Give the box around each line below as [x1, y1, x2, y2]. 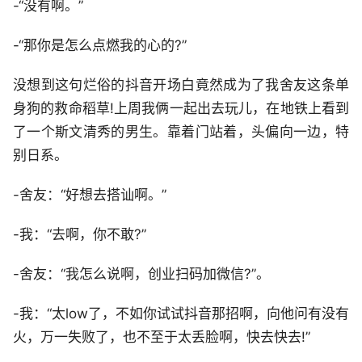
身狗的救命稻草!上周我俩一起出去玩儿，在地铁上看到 [13, 99, 349, 116]
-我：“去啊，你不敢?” [13, 225, 146, 242]
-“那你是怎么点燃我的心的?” [13, 36, 187, 53]
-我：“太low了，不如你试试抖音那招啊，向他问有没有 [13, 305, 349, 322]
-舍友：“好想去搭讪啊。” [13, 186, 166, 203]
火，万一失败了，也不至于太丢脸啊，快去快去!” [13, 328, 310, 345]
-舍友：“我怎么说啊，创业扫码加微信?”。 [13, 265, 270, 282]
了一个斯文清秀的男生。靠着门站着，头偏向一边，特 [13, 123, 349, 140]
